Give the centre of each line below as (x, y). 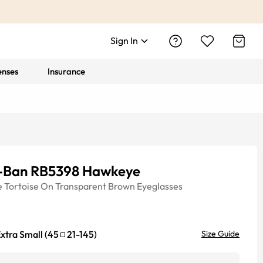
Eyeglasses (160, 186)
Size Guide (220, 234)
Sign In (124, 41)
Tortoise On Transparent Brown (70, 186)
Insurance (67, 71)
